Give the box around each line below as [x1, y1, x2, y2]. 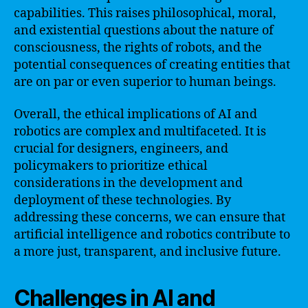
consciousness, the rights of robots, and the [14, 39, 262, 56]
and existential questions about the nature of [14, 22, 274, 38]
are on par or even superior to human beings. [14, 74, 276, 90]
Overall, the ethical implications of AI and [14, 107, 257, 122]
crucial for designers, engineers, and [14, 141, 228, 157]
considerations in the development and [14, 175, 243, 191]
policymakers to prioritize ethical [14, 158, 208, 174]
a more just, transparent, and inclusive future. [14, 244, 281, 260]
